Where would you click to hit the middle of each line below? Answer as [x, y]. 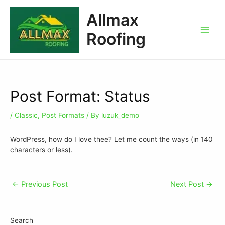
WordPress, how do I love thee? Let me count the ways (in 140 [111, 139]
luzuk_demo [120, 115]
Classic [26, 115]
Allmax [112, 20]
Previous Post [43, 185]
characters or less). [41, 149]
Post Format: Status [80, 97]
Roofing [116, 39]
